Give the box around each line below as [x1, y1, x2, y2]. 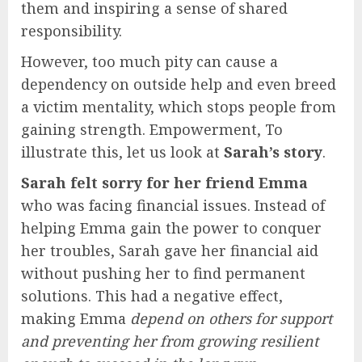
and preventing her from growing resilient [21, 331, 318, 351]
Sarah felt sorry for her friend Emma [21, 173, 308, 193]
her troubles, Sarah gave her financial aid [21, 241, 318, 261]
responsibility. [21, 21, 122, 41]
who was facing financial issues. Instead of [21, 196, 325, 216]
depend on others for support [130, 309, 332, 329]
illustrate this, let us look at [21, 142, 224, 162]
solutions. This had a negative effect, [21, 286, 283, 306]
